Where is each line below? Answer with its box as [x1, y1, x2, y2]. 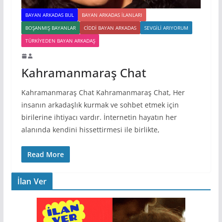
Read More [27, 149, 64, 159]
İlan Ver [17, 175, 47, 187]
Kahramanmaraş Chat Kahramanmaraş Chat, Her [21, 87, 185, 97]
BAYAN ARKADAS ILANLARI [81, 11, 142, 18]
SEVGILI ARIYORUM [144, 24, 188, 31]
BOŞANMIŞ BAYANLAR [25, 24, 76, 31]
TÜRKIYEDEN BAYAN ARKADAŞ [25, 37, 95, 44]
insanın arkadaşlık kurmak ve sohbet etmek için [21, 100, 179, 110]
